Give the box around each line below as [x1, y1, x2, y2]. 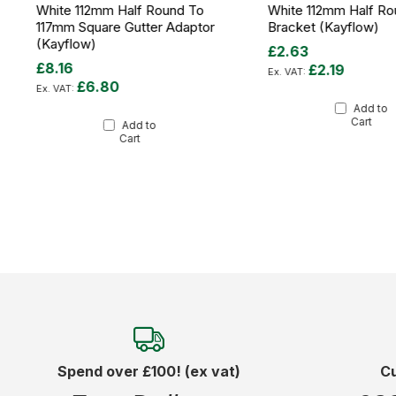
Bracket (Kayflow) [268, 18, 380, 35]
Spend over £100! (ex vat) [57, 362, 240, 380]
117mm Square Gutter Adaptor [35, 18, 215, 35]
